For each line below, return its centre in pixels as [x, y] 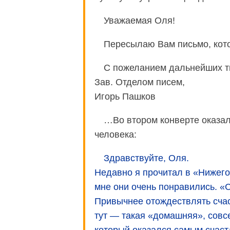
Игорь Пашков [125, 96]
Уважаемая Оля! [139, 20]
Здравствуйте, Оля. [146, 158]
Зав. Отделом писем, [140, 82]
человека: [116, 134]
